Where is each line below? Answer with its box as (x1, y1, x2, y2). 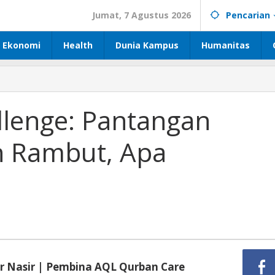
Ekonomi (2, 39, 41, 51)
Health (63, 39, 93, 51)
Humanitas (201, 39, 250, 51)
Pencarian (226, 9, 270, 21)
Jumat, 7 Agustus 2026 (92, 9, 191, 21)
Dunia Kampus (115, 39, 179, 51)
